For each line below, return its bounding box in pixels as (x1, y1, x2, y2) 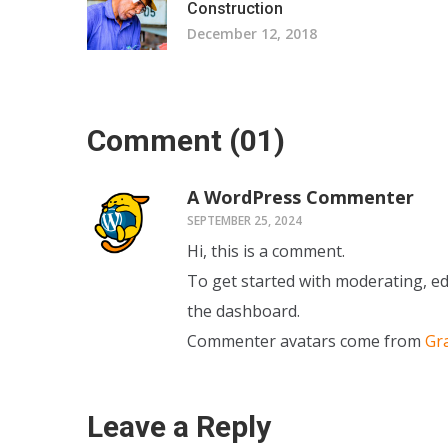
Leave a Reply (87, 409, 271, 444)
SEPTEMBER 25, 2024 (187, 212, 302, 229)
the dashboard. (187, 300, 300, 322)
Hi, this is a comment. (187, 240, 345, 262)
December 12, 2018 (187, 24, 317, 43)
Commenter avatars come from (187, 330, 425, 352)
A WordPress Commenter (187, 185, 414, 209)
